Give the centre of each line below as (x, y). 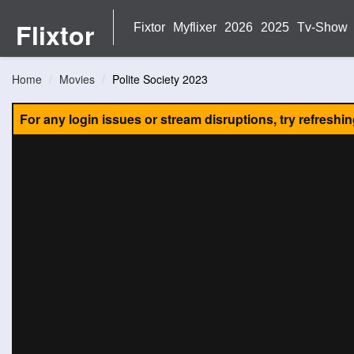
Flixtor (55, 35)
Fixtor (149, 27)
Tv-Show (322, 27)
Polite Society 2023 (160, 79)
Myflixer (195, 27)
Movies (77, 79)
